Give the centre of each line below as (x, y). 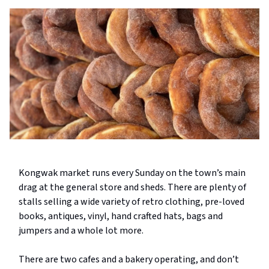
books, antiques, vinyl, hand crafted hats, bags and (121, 216)
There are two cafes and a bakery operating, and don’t (129, 260)
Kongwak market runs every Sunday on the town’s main (132, 173)
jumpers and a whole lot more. (81, 231)
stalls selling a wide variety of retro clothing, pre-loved (131, 202)
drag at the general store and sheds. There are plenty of (132, 188)
